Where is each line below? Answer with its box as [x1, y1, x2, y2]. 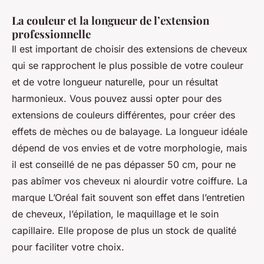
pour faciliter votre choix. [12, 241, 124, 253]
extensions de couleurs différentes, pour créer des [12, 109, 235, 121]
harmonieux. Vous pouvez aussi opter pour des [12, 93, 222, 105]
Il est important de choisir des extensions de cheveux [12, 43, 247, 55]
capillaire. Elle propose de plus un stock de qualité [12, 225, 236, 237]
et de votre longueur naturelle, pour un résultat [12, 76, 218, 88]
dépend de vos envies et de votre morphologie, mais [12, 142, 247, 154]
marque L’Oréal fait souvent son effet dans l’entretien [12, 192, 245, 204]
